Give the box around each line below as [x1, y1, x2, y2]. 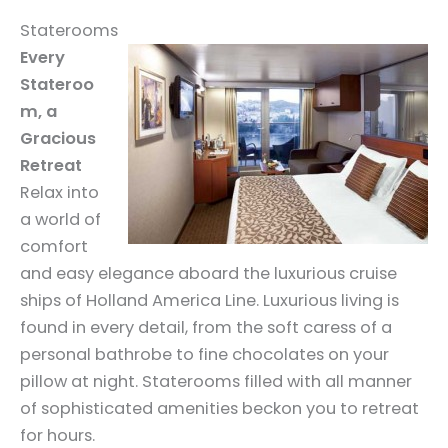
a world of [20, 207, 101, 231]
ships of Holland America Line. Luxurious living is [20, 288, 399, 312]
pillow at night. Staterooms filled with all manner [20, 369, 412, 393]
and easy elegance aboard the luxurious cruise [20, 261, 397, 285]
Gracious [20, 126, 96, 150]
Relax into [20, 180, 99, 204]
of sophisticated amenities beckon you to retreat [20, 396, 419, 420]
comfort [20, 234, 88, 258]
